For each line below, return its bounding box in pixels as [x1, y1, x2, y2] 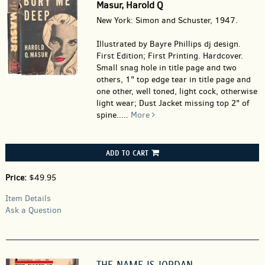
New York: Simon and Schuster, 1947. [96, 15, 238, 26]
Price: [5, 172, 29, 183]
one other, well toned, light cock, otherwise [96, 86, 257, 97]
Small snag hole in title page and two [96, 62, 237, 73]
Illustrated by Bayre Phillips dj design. [96, 38, 241, 50]
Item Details [5, 193, 51, 204]
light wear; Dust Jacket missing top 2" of [96, 98, 249, 109]
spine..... [96, 109, 131, 121]
